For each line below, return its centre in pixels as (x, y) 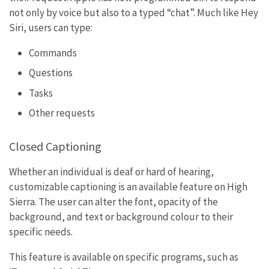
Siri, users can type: (51, 27)
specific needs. (41, 232)
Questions (50, 73)
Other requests (62, 113)
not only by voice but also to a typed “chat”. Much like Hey (134, 12)
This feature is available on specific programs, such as (124, 257)
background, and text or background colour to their (121, 217)
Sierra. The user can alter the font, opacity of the (113, 202)
